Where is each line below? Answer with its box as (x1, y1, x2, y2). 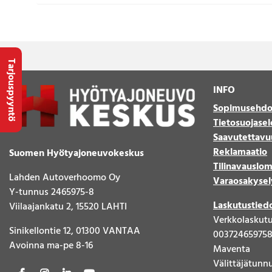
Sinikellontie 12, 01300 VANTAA (9, 223, 140, 239)
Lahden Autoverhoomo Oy (9, 169, 120, 186)
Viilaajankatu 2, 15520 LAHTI (9, 199, 127, 215)
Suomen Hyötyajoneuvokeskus (9, 145, 144, 161)
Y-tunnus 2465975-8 (9, 184, 94, 200)
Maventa (213, 241, 250, 257)
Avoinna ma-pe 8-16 (9, 237, 93, 254)
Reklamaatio (213, 144, 267, 160)
